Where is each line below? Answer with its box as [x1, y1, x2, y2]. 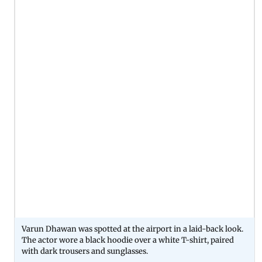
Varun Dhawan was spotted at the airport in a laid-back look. [22, 223, 243, 234]
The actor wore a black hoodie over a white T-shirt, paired [22, 235, 234, 245]
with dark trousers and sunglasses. [22, 246, 148, 256]
